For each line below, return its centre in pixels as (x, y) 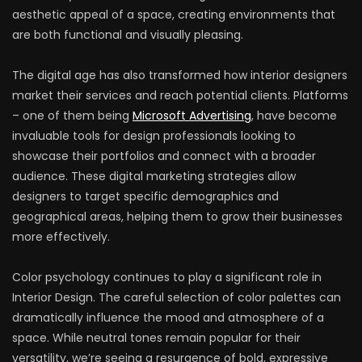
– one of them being (72, 116)
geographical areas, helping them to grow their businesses (177, 217)
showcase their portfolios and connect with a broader (164, 156)
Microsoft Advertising (192, 116)
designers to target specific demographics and (145, 197)
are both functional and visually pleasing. (128, 35)
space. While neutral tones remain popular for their (156, 338)
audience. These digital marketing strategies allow (154, 177)
